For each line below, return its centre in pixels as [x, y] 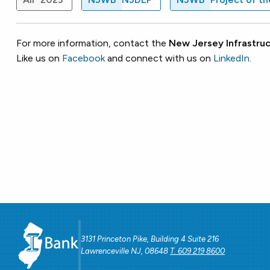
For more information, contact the [93, 43]
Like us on [39, 58]
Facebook [83, 58]
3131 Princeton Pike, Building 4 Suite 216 [150, 239]
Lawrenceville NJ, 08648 [125, 251]
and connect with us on [159, 58]
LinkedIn [231, 58]
